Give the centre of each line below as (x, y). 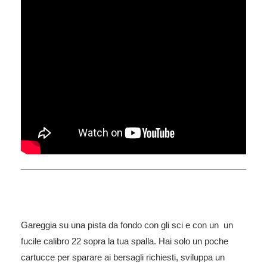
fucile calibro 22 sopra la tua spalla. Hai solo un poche (125, 241)
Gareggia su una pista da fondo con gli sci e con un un (127, 225)
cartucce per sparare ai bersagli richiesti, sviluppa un (123, 257)
